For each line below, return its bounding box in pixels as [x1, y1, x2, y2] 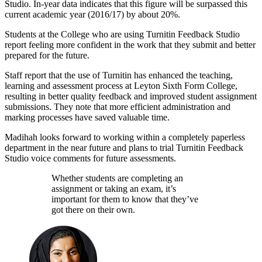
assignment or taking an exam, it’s [51, 183, 176, 194]
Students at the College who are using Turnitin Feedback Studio [5, 29, 240, 39]
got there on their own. [51, 204, 135, 215]
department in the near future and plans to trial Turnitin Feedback [5, 142, 243, 153]
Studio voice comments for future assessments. [5, 153, 176, 163]
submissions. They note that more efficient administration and [5, 101, 230, 112]
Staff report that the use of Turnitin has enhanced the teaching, [5, 70, 233, 80]
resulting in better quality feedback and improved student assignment [5, 91, 257, 101]
